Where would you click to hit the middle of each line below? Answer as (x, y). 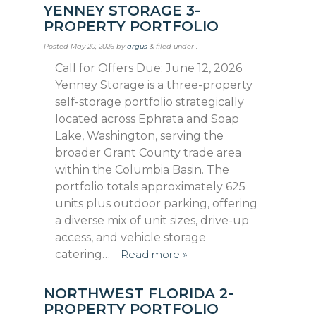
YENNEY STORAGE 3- (122, 11)
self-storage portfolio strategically (150, 102)
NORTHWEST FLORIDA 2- (139, 294)
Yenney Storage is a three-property (154, 85)
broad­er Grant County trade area (148, 153)
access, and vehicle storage (131, 238)
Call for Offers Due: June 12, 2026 (149, 68)
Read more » (154, 255)
